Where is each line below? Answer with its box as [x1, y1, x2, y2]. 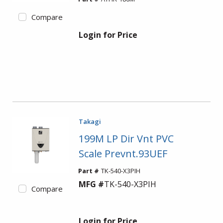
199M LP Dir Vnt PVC [78, 132, 174, 145]
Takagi [78, 117, 101, 126]
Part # [78, 166, 99, 175]
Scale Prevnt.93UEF [78, 147, 167, 160]
